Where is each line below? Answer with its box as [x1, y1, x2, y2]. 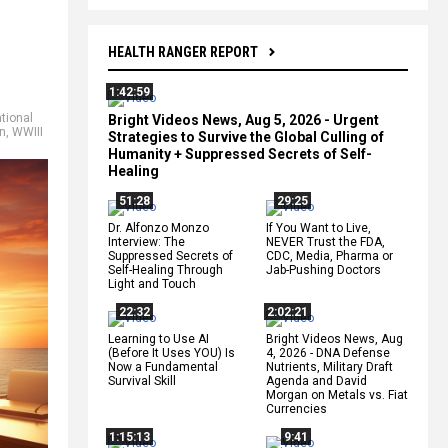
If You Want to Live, [266, 220, 371, 235]
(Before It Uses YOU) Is [108, 345, 235, 360]
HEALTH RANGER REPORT [108, 43, 258, 60]
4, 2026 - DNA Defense [266, 345, 390, 360]
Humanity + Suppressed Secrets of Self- [108, 145, 372, 162]
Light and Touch [108, 276, 196, 291]
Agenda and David [266, 373, 367, 388]
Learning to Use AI [108, 331, 209, 346]
